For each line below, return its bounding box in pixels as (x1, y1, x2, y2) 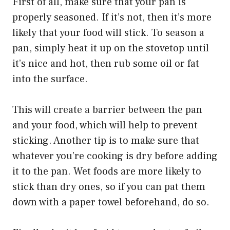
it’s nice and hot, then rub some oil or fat (12, 56, 199, 70)
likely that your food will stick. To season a (12, 26, 204, 40)
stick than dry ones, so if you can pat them (12, 180, 205, 194)
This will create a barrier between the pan (12, 103, 202, 117)
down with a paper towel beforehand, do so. (12, 195, 209, 209)
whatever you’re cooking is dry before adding (12, 149, 218, 163)
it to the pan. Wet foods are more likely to (12, 164, 201, 178)
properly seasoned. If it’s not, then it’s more (12, 10, 212, 24)
